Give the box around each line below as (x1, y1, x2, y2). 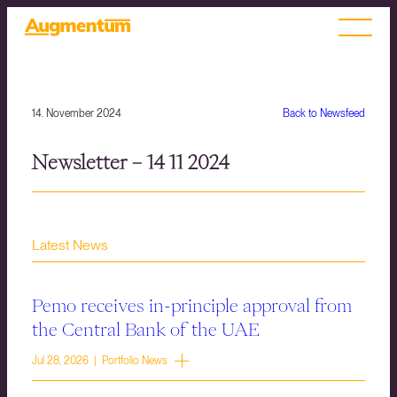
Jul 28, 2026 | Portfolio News (32, 354, 167, 368)
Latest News (32, 237, 108, 254)
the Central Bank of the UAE (32, 320, 260, 339)
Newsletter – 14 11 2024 (32, 152, 230, 173)
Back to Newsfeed (283, 107, 365, 120)
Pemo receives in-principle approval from (32, 296, 352, 315)
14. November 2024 (32, 107, 121, 120)
